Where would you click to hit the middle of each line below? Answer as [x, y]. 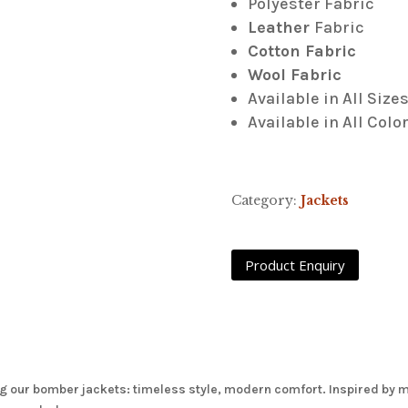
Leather [280, 27]
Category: [265, 201]
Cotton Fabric [304, 51]
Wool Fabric [296, 74]
